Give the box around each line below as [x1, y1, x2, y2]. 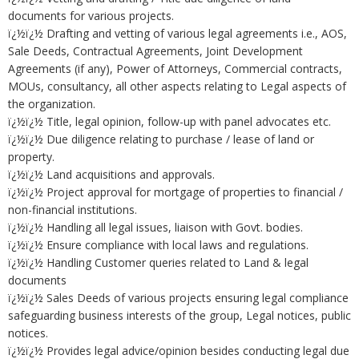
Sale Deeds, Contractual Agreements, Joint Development [8, 43, 303, 58]
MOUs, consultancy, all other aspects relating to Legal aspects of [8, 79, 346, 94]
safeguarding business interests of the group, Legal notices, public [8, 308, 351, 323]
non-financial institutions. [8, 202, 137, 217]
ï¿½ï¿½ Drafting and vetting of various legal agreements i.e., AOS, [8, 26, 347, 41]
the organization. [8, 96, 95, 111]
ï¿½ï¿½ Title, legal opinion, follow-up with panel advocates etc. [8, 114, 331, 129]
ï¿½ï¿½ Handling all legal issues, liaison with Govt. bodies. [8, 220, 303, 235]
